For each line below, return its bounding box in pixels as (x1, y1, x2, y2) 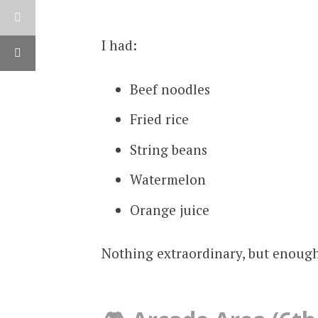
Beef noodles (129, 79, 210, 98)
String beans (129, 140, 207, 158)
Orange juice (129, 200, 209, 219)
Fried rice (129, 110, 189, 128)
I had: (101, 36, 137, 55)
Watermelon (129, 170, 206, 189)
